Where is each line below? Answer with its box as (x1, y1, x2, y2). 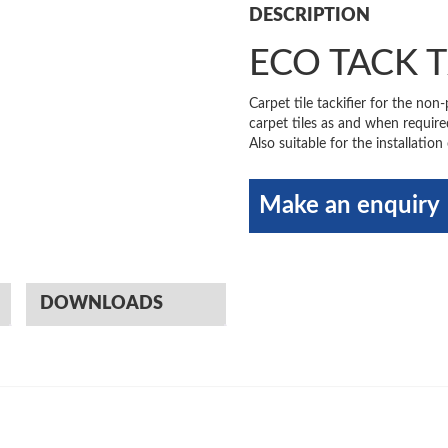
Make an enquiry (259, 193, 441, 218)
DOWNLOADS (40, 294, 163, 313)
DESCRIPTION (249, 6, 371, 25)
